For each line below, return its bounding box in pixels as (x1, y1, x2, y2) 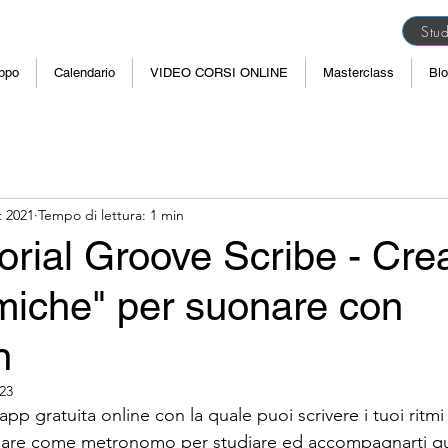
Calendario (54, 65, 115, 80)
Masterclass (323, 65, 394, 80)
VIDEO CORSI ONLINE (150, 65, 288, 80)
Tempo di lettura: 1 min (38, 205, 184, 224)
